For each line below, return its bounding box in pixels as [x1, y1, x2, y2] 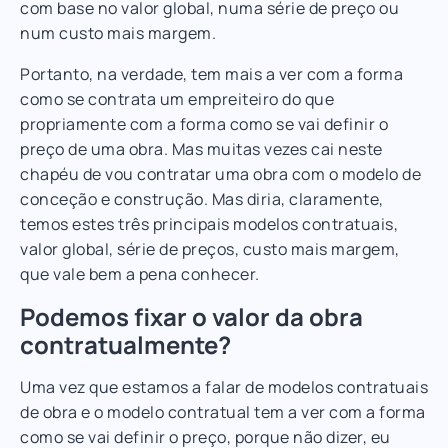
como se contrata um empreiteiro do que [20, 87, 334, 110]
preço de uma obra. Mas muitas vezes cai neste [20, 137, 383, 160]
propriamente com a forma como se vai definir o [20, 112, 388, 135]
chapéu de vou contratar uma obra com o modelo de [20, 162, 421, 185]
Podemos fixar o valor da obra [20, 299, 363, 333]
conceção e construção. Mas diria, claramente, [20, 187, 384, 210]
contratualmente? [20, 327, 231, 361]
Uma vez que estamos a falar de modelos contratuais [20, 375, 428, 398]
